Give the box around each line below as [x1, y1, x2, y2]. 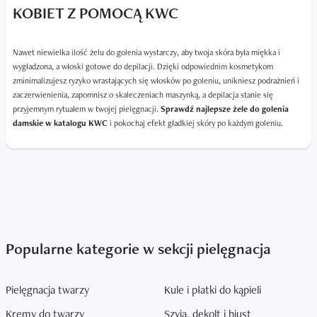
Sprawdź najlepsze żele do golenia [161, 103, 289, 115]
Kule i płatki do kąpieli [164, 282, 261, 298]
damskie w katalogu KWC [13, 117, 108, 129]
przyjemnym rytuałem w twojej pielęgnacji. [13, 103, 161, 115]
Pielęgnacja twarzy [6, 282, 89, 298]
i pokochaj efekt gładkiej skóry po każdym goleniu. [108, 117, 283, 129]
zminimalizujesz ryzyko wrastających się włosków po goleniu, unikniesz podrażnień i [13, 75, 299, 87]
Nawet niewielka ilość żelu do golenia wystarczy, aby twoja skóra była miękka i [13, 47, 280, 59]
